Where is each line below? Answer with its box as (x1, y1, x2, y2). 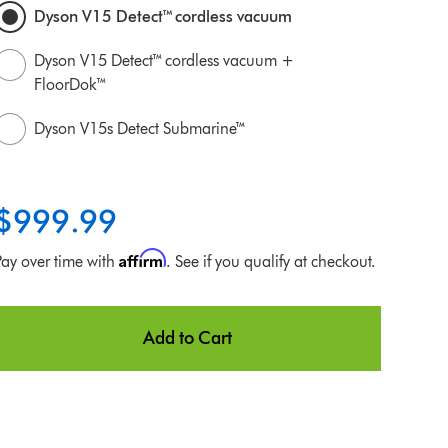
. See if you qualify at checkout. (165, 252, 376, 271)
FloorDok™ (33, 75, 108, 94)
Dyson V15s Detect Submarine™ (33, 119, 247, 138)
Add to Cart (142, 327, 232, 349)
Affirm (118, 248, 166, 268)
